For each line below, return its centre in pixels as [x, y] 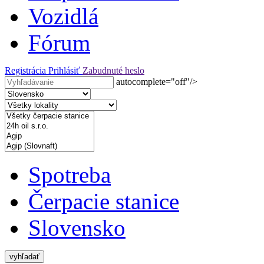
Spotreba [70, 175]
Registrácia [27, 70]
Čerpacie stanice [104, 201]
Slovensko [77, 228]
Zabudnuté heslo [113, 70]
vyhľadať [24, 257]
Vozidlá [63, 16]
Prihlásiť [65, 70]
